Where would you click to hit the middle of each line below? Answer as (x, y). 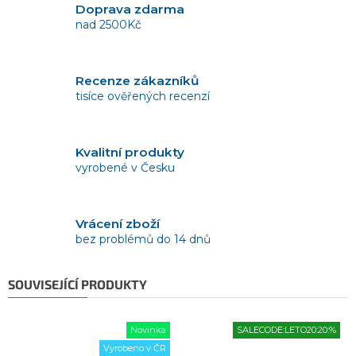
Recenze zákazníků (137, 81)
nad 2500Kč (108, 25)
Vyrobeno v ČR (135, 348)
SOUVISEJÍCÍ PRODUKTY (77, 284)
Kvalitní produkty (130, 152)
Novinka (148, 329)
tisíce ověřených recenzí (143, 96)
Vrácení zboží (118, 224)
